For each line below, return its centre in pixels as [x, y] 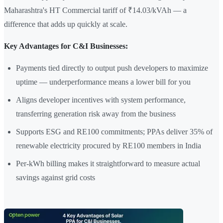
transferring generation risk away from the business [96, 114]
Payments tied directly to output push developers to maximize [112, 68]
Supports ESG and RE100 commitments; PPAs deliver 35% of [114, 132]
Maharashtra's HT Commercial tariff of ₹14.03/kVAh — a [95, 10]
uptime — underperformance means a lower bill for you [103, 82]
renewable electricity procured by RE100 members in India [109, 146]
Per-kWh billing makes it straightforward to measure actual [108, 164]
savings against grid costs [56, 178]
